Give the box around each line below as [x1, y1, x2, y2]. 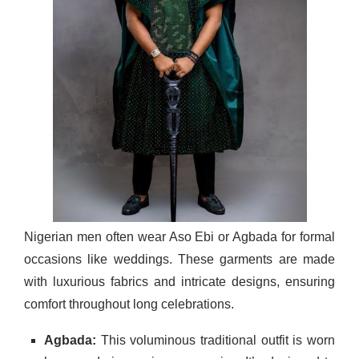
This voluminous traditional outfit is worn [96, 333, 335, 347]
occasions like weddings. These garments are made [24, 252, 335, 266]
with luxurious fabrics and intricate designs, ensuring [24, 274, 335, 288]
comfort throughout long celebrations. [24, 296, 234, 311]
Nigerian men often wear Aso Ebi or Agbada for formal [24, 229, 335, 244]
